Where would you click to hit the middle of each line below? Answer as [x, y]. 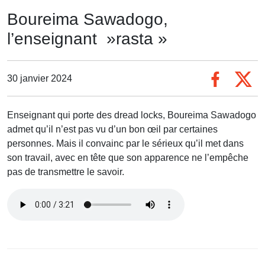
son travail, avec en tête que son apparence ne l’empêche [128, 158]
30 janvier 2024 [40, 78]
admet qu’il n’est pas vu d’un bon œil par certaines [112, 130]
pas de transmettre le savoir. [66, 172]
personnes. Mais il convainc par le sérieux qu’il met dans [125, 144]
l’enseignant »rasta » [87, 39]
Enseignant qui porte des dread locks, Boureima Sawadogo [132, 115]
